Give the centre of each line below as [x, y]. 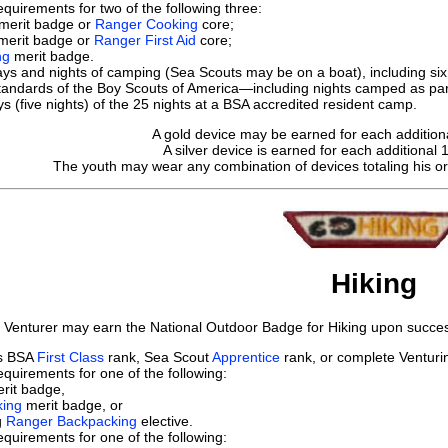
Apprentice [246, 356]
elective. [165, 420]
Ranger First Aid [145, 39]
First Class [70, 356]
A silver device [208, 149]
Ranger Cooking [146, 23]
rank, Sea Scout [158, 356]
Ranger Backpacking [71, 420]
